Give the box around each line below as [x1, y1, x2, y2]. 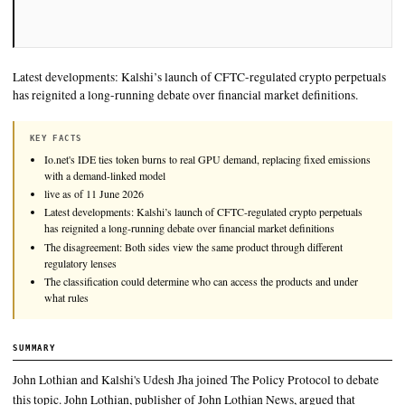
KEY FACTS [36, 268, 103, 280]
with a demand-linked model [54, 311, 207, 330]
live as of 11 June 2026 [54, 334, 180, 353]
